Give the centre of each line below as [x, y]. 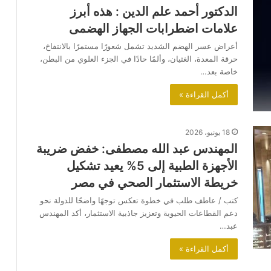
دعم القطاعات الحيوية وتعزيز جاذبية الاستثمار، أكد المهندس [139, 213]
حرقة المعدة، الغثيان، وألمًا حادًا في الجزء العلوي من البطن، [139, 59]
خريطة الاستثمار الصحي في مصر [155, 183]
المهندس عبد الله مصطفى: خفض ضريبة [137, 149]
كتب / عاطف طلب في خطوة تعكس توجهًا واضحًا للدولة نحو [139, 201]
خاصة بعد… [219, 72]
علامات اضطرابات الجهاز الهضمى [152, 29]
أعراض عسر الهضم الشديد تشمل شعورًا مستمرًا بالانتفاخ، [140, 46]
